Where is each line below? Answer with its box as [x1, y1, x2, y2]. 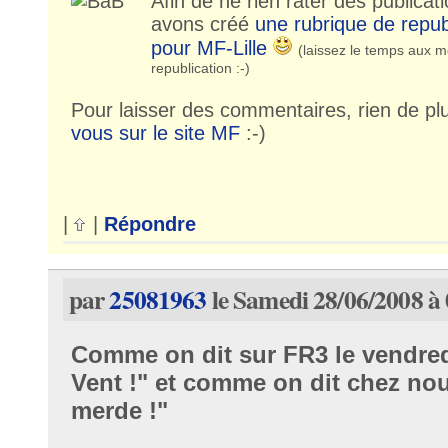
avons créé [150, 12, 255, 35]
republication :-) [150, 59, 250, 76]
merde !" [70, 397, 168, 425]
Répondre [103, 212, 196, 235]
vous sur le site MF [70, 121, 240, 144]
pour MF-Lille [150, 36, 267, 59]
